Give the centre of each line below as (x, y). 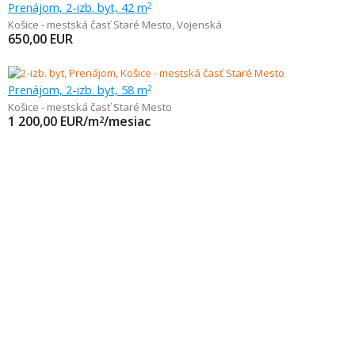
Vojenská (199, 25)
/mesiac (127, 121)
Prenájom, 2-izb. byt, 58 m (78, 90)
